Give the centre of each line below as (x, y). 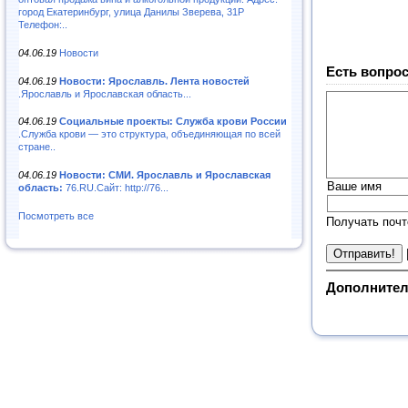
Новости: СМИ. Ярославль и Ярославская (165, 175)
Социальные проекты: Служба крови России (173, 122)
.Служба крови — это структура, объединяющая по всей (149, 134)
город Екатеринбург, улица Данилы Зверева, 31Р (131, 11)
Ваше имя (354, 187)
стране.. (37, 147)
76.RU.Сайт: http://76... (116, 188)
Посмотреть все (56, 216)
